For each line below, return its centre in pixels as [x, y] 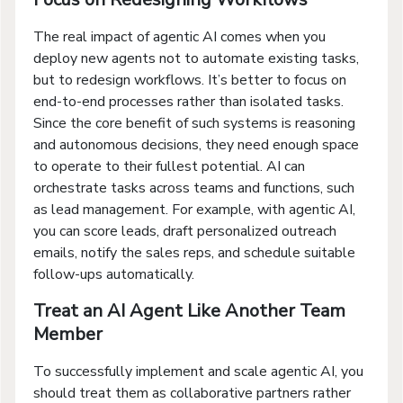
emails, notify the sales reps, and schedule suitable [194, 252]
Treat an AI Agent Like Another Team [189, 310]
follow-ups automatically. [114, 274]
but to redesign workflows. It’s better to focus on [190, 80]
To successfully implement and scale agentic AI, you [198, 371]
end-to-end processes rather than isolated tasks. [188, 101]
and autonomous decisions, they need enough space [196, 144]
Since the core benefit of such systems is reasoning [194, 123]
